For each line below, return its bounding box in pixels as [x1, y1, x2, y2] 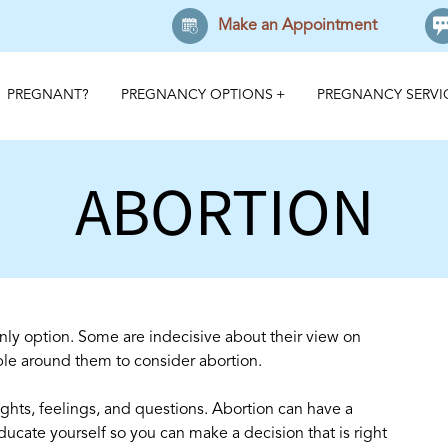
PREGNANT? [7, 88, 89, 103]
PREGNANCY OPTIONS [121, 88, 273, 103]
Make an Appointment [218, 18, 377, 34]
